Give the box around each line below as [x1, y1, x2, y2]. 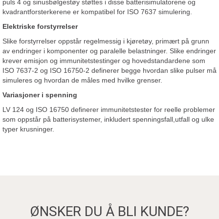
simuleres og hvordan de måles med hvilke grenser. [2, 76, 162, 84]
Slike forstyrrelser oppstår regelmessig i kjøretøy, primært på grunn [2, 37, 209, 45]
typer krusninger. [2, 125, 54, 133]
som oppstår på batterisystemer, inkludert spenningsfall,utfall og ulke [2, 115, 214, 123]
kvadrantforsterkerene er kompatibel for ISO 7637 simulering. [2, 8, 192, 16]
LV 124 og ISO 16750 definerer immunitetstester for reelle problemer [2, 106, 215, 113]
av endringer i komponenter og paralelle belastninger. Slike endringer [2, 47, 216, 55]
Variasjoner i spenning [2, 91, 77, 99]
